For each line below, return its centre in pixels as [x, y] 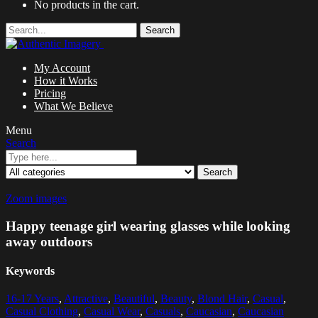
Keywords [30, 271]
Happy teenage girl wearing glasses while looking [148, 226]
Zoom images [36, 199]
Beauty [176, 299]
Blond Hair [222, 299]
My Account [62, 68]
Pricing [50, 94]
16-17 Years [32, 299]
